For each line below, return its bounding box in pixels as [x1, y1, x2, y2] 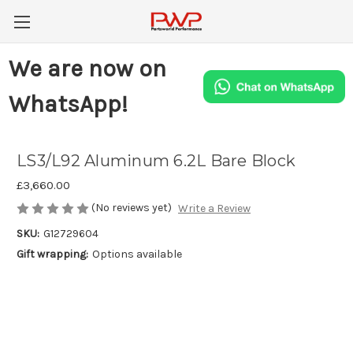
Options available [91, 247, 182, 262]
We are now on [8, 54, 166, 83]
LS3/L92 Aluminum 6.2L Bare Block [17, 151, 295, 171]
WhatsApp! [8, 90, 128, 118]
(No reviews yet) [91, 201, 172, 214]
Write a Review [177, 202, 251, 216]
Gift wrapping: [17, 247, 88, 262]
